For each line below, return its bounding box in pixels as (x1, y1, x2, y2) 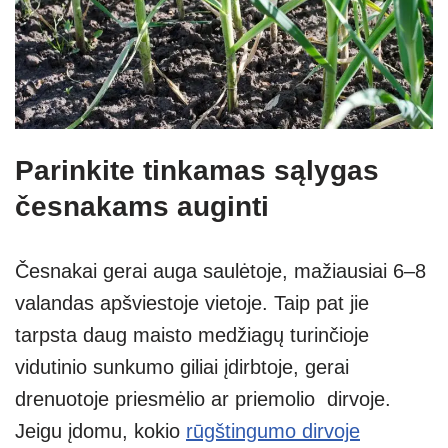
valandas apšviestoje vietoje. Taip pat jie (15, 291, 369, 314)
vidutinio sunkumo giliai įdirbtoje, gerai (15, 355, 349, 378)
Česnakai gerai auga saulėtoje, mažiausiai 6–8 (15, 259, 426, 282)
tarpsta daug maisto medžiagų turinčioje (15, 323, 369, 346)
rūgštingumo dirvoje (186, 419, 360, 442)
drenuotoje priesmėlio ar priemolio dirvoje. (15, 387, 391, 410)
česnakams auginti (15, 190, 285, 222)
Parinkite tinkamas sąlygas (15, 154, 379, 186)
